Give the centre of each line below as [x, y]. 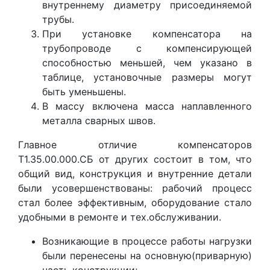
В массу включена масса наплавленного [147, 106]
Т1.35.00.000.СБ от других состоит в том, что [135, 159]
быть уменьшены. [84, 92]
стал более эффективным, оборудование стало [135, 203]
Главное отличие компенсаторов [135, 145]
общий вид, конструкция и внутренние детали [135, 174]
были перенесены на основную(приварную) [147, 256]
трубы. [58, 20]
